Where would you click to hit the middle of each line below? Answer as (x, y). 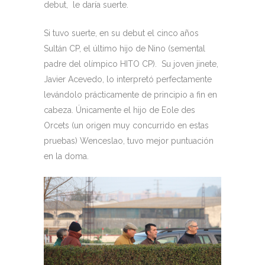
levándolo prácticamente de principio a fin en (130, 95)
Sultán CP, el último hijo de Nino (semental (125, 49)
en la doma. (66, 156)
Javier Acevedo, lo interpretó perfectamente (128, 80)
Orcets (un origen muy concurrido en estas (126, 126)
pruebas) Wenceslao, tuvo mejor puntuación (129, 141)
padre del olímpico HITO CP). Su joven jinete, (131, 64)
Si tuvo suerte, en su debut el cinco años (121, 33)
